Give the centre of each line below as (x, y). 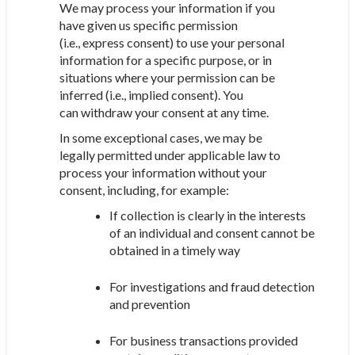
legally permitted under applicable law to (170, 155)
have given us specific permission (148, 25)
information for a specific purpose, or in (165, 60)
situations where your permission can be (167, 77)
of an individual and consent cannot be (212, 233)
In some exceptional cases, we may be (160, 137)
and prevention (149, 304)
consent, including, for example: (144, 190)
